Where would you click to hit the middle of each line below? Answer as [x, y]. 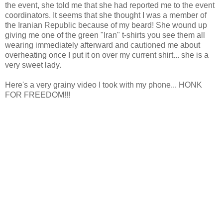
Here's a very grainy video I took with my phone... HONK [104, 85]
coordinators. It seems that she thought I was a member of [106, 15]
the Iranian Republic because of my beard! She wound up [106, 25]
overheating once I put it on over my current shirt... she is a [107, 55]
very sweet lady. [33, 65]
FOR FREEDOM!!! [38, 95]
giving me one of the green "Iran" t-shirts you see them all [105, 35]
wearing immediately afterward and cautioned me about [103, 45]
